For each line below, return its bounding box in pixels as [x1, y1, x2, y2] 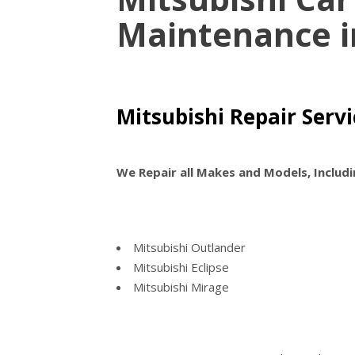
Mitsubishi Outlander [133, 239, 246, 256]
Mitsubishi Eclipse [133, 259, 229, 276]
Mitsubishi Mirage [133, 279, 229, 296]
